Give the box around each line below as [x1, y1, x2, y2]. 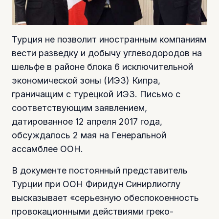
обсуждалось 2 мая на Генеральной [12, 130, 166, 141]
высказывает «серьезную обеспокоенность [12, 193, 199, 203]
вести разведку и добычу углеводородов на [12, 48, 202, 59]
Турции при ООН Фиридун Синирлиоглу [12, 179, 180, 190]
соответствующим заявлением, [12, 103, 147, 113]
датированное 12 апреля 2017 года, [12, 116, 162, 127]
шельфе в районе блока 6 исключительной [12, 62, 193, 72]
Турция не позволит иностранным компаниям [12, 34, 206, 45]
